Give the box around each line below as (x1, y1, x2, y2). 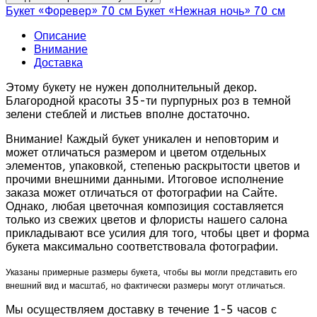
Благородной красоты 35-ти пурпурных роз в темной (6, 94, 291, 108)
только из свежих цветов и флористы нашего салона (6, 213, 287, 227)
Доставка (34, 56, 83, 70)
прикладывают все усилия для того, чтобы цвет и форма (6, 226, 309, 241)
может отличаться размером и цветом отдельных (6, 146, 266, 160)
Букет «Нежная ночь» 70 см (136, 4, 285, 18)
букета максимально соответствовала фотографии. (6, 240, 278, 254)
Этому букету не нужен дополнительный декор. (6, 81, 257, 95)
